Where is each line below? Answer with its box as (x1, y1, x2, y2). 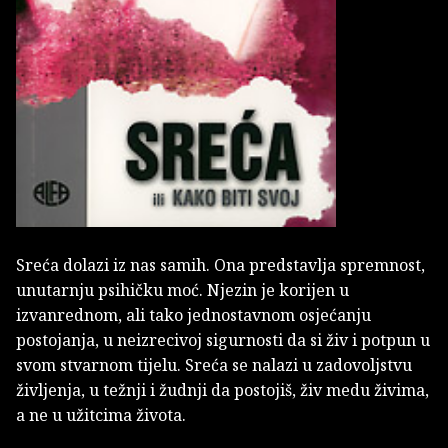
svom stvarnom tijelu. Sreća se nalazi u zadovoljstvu (16, 354, 412, 377)
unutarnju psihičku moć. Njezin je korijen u (16, 279, 349, 302)
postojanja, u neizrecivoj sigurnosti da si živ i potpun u (16, 329, 430, 352)
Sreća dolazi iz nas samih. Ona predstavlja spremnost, (16, 254, 425, 277)
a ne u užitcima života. (16, 404, 186, 427)
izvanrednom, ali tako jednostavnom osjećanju (16, 304, 371, 327)
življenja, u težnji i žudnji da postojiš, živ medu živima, (16, 379, 429, 402)
